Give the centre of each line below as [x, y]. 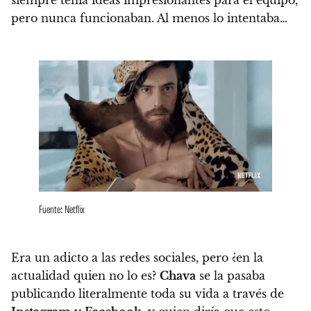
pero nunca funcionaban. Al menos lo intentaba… [149, 18]
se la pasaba [230, 275]
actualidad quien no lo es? [85, 275]
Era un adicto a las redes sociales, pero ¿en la [137, 257]
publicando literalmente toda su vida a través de [148, 293]
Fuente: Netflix [62, 208]
